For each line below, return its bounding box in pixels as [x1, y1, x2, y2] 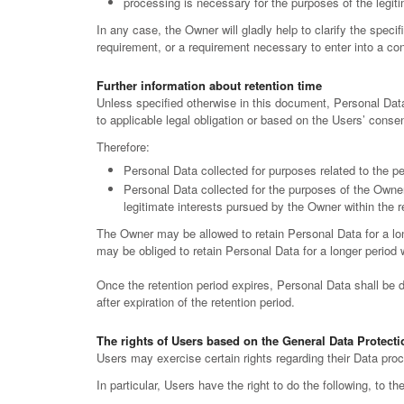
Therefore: [96, 138, 150, 155]
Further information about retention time [96, 77, 322, 94]
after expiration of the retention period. [96, 293, 295, 310]
